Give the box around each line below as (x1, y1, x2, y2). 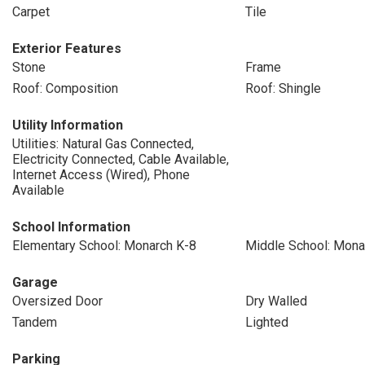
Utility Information (12, 117, 123, 133)
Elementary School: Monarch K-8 (12, 238, 196, 253)
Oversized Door (12, 293, 103, 309)
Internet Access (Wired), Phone (12, 167, 190, 182)
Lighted (244, 314, 288, 330)
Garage (12, 275, 58, 290)
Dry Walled (244, 293, 307, 309)
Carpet (12, 4, 50, 20)
